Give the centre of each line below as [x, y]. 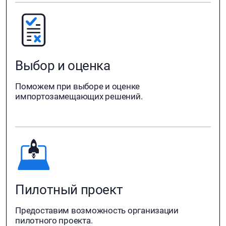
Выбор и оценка [63, 65]
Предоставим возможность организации [97, 211]
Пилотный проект [69, 190]
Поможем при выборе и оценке [78, 86]
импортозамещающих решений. [79, 96]
